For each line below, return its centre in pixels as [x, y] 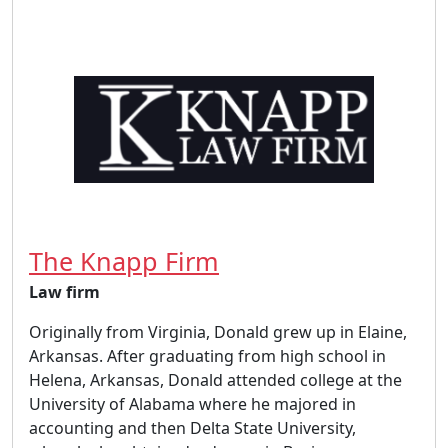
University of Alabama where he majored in [192, 404]
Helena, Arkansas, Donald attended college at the [215, 380]
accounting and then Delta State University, [192, 428]
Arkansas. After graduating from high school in [207, 356]
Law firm [64, 292]
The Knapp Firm [124, 261]
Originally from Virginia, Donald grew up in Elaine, [218, 332]
